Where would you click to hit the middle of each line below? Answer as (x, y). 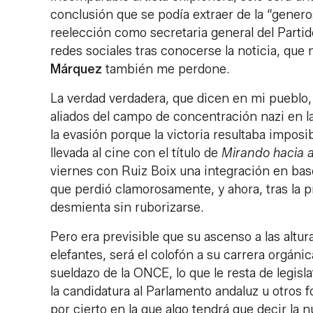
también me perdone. (166, 70)
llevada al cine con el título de (136, 153)
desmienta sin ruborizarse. (127, 208)
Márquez (76, 70)
